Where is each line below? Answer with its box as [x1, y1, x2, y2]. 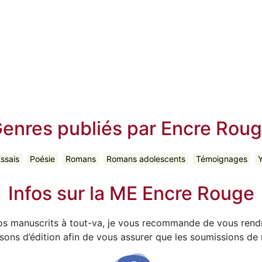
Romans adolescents [106, 153, 185, 164]
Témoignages [195, 153, 247, 164]
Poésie [29, 153, 55, 164]
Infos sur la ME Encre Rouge [8, 181, 254, 205]
